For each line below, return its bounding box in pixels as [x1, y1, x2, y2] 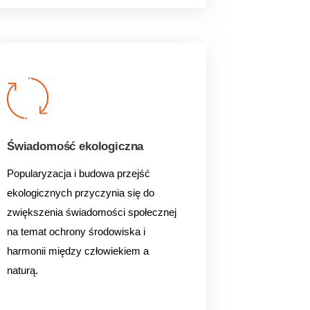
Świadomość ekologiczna [6, 140, 144, 153]
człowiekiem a [84, 245, 149, 257]
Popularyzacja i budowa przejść [6, 167, 150, 179]
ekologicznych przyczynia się [6, 187, 143, 199]
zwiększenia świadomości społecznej [6, 206, 176, 218]
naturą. [6, 264, 38, 276]
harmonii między [6, 245, 84, 257]
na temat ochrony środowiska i [6, 226, 145, 237]
